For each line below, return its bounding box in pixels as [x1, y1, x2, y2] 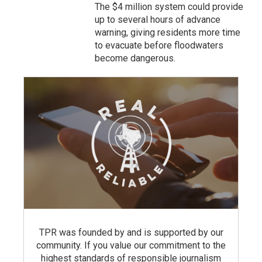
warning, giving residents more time [95, 26, 241, 38]
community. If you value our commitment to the [36, 240, 226, 251]
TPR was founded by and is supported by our [39, 227, 223, 239]
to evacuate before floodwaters [95, 39, 224, 51]
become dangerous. [95, 52, 176, 64]
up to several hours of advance [95, 13, 221, 25]
